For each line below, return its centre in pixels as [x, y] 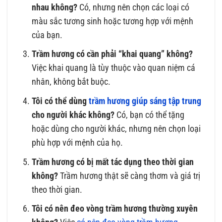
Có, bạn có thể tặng [150, 115]
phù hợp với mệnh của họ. [78, 142]
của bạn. [47, 35]
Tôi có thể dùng [60, 101]
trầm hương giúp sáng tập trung [145, 101]
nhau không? [55, 7]
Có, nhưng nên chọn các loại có [134, 7]
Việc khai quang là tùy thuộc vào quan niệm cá [114, 68]
